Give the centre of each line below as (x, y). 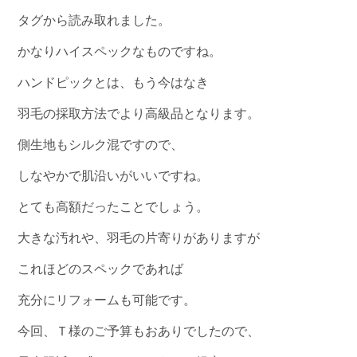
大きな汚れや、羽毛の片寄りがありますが (139, 237)
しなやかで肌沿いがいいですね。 (114, 175)
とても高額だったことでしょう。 (114, 206)
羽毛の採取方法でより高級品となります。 (139, 113)
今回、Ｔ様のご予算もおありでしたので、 (139, 331)
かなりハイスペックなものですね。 (120, 51)
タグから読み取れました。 (94, 20)
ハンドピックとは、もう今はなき (114, 82)
